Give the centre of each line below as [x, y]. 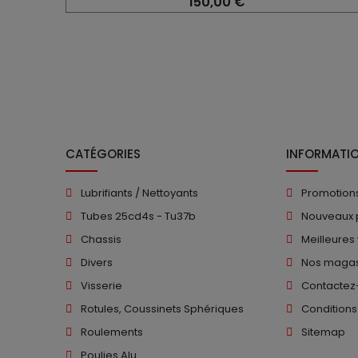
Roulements [112, 332]
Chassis [101, 239]
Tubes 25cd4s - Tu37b [138, 216]
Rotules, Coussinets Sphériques [162, 308]
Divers [97, 262]
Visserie [101, 285]
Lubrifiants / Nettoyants [139, 193]
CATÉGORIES [103, 153]
